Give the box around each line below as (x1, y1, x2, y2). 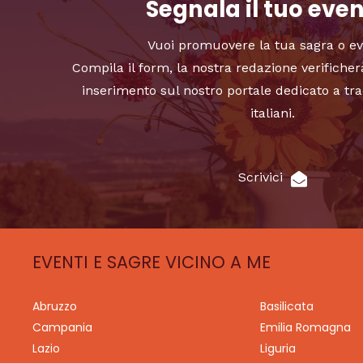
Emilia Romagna (259, 319, 351, 336)
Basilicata (259, 298, 314, 315)
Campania (32, 319, 92, 336)
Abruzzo (32, 298, 77, 315)
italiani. (250, 105, 295, 121)
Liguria (259, 340, 296, 357)
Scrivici (237, 169, 283, 185)
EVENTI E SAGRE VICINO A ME (32, 250, 271, 274)
